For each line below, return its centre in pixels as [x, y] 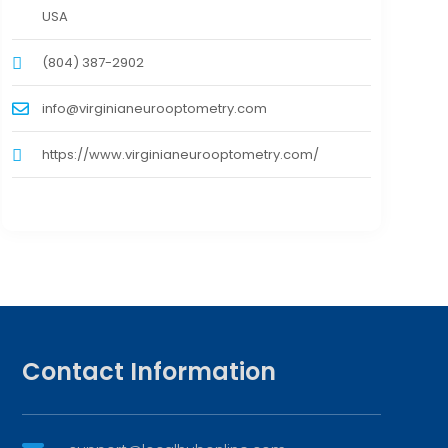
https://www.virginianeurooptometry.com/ [180, 155]
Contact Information [148, 372]
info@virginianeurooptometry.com [154, 109]
